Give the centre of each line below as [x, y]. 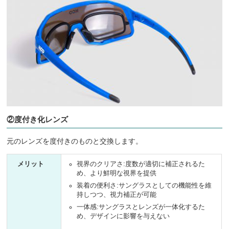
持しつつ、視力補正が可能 [117, 194]
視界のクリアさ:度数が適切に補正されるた [141, 164]
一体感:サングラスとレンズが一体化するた [141, 207]
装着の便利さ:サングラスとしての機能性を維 [144, 185]
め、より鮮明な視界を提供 [117, 173]
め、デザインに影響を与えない [123, 216]
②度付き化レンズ [38, 119]
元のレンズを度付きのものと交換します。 [75, 141]
